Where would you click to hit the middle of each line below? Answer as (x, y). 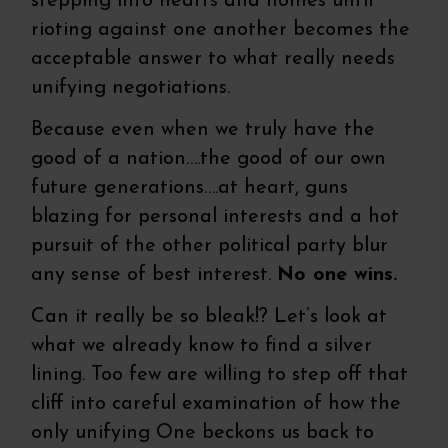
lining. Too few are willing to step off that (220, 375)
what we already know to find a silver (202, 346)
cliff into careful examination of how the (216, 404)
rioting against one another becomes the (221, 30)
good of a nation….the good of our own (209, 159)
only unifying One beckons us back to (203, 433)
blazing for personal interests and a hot (215, 217)
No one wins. (337, 275)
